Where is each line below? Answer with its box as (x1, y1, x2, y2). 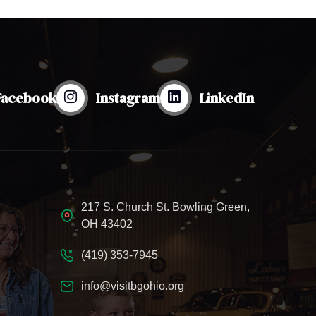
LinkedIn (200, 87, 254, 108)
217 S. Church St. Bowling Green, (80, 201, 250, 214)
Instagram (96, 87, 160, 108)
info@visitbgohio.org (80, 280, 184, 293)
